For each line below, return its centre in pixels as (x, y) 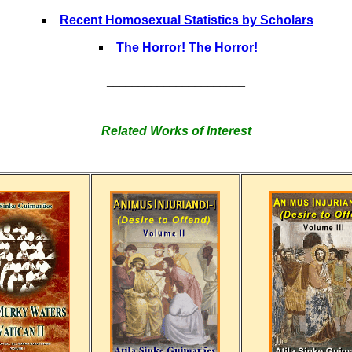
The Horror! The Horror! (187, 48)
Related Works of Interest (176, 131)
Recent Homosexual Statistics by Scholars (187, 20)
